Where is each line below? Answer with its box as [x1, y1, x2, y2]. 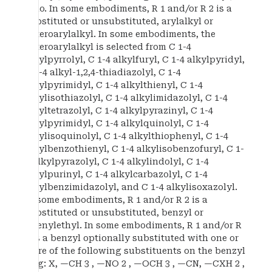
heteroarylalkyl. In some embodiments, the [25, 29, 216, 39]
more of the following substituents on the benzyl [25, 245, 245, 256]
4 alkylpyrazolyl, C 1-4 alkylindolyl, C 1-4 [25, 156, 209, 166]
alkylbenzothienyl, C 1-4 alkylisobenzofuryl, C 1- [25, 143, 244, 154]
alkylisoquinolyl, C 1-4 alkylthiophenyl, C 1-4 [25, 131, 228, 141]
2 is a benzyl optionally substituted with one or [25, 233, 239, 243]
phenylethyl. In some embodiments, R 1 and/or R [25, 220, 242, 230]
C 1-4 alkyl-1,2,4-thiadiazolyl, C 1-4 [25, 67, 181, 77]
